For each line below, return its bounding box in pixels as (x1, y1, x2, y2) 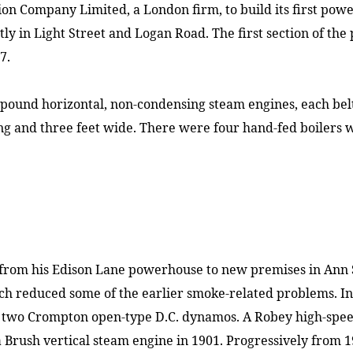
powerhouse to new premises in (125, 260, 324, 278)
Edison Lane (52, 260, 125, 278)
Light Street (34, 24, 106, 42)
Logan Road (135, 24, 206, 42)
